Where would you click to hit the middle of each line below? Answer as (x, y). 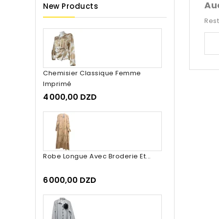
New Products (71, 6)
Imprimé (57, 84)
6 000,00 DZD (70, 180)
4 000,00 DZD (70, 97)
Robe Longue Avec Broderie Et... (97, 156)
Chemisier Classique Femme (92, 73)
